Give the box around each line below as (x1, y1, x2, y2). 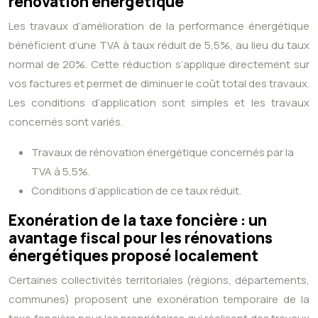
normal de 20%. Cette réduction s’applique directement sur (9, 57, 309, 72)
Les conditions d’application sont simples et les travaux (9, 95, 309, 111)
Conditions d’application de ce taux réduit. (31, 183, 241, 199)
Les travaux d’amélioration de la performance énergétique (9, 18, 309, 34)
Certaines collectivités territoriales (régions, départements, (9, 273, 309, 288)
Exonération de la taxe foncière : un (9, 210, 267, 231)
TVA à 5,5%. (31, 164, 90, 180)
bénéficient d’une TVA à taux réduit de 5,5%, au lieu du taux (9, 38, 309, 53)
